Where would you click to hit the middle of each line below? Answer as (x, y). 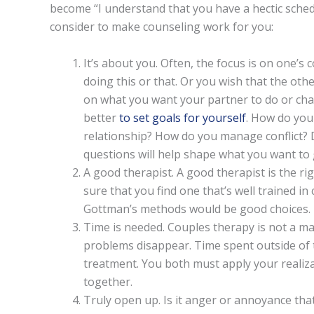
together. (108, 281)
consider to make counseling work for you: (161, 27)
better (101, 117)
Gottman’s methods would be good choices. (197, 209)
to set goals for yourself (182, 117)
